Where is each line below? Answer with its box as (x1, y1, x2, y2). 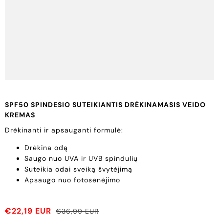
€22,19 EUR (5, 205, 54, 216)
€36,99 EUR (56, 206, 99, 216)
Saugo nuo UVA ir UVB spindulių (24, 153, 140, 163)
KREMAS (5, 110, 35, 119)
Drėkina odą (24, 143, 68, 152)
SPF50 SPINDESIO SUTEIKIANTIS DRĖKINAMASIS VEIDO (5, 100, 206, 109)
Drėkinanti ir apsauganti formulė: (5, 125, 123, 134)
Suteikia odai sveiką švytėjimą (24, 164, 132, 174)
